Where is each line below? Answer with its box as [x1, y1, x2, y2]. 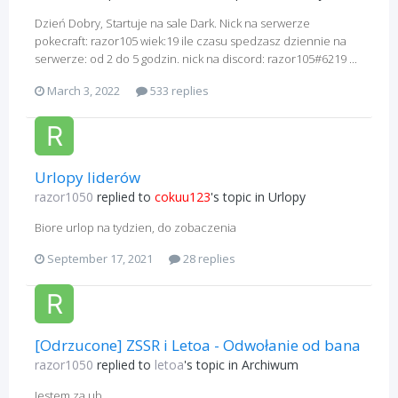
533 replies [147, 82, 209, 99]
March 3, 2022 [47, 82, 120, 99]
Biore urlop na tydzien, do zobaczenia [35, 219, 236, 235]
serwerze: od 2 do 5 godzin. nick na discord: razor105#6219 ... [35, 51, 357, 68]
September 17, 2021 [47, 251, 153, 267]
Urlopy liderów [35, 166, 140, 187]
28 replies [180, 251, 235, 267]
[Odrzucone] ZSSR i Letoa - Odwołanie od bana [35, 335, 361, 356]
